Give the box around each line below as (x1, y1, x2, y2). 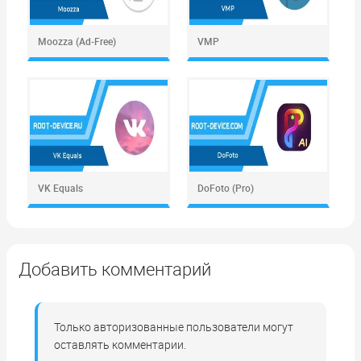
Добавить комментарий (19, 256, 211, 280)
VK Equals (38, 180, 83, 194)
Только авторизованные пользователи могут (54, 318, 293, 334)
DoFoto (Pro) (197, 180, 254, 194)
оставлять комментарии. (54, 336, 186, 352)
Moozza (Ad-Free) (38, 34, 116, 48)
